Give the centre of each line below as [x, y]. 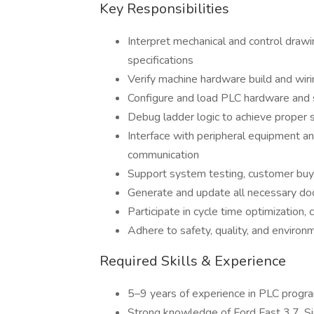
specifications [161, 60]
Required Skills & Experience [193, 261]
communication [163, 155]
